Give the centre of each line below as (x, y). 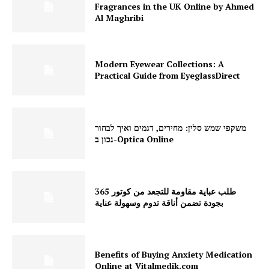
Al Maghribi (119, 18)
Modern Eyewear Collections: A (160, 64)
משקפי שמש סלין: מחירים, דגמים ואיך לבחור (171, 128)
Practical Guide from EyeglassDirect (168, 76)
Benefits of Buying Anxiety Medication (174, 255)
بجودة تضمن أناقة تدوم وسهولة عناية (159, 202)
